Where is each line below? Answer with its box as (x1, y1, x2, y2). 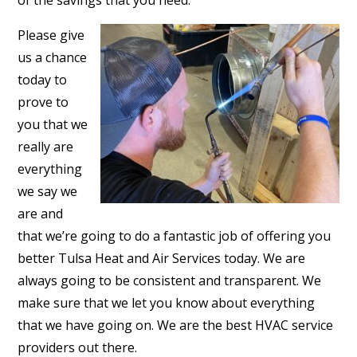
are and (18, 205, 64, 222)
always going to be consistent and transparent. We (18, 272, 322, 289)
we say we (18, 182, 78, 200)
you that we (18, 116, 88, 133)
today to (18, 71, 68, 88)
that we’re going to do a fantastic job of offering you (18, 227, 331, 245)
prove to (18, 93, 69, 111)
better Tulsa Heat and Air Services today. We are (18, 249, 306, 267)
